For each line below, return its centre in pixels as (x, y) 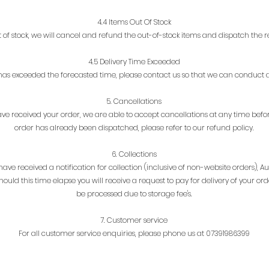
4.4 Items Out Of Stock (134, 22)
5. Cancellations (134, 101)
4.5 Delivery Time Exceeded (134, 61)
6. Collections (134, 154)
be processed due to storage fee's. (134, 193)
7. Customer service (134, 220)
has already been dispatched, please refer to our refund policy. (144, 127)
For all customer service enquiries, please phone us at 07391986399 (134, 233)
